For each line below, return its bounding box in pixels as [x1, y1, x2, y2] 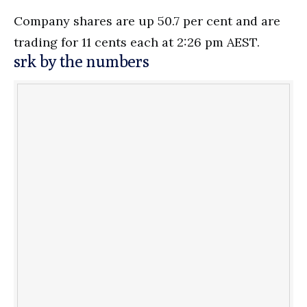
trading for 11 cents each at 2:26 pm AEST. [14, 34, 260, 50]
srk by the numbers [14, 51, 149, 71]
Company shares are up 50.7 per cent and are [14, 12, 280, 29]
